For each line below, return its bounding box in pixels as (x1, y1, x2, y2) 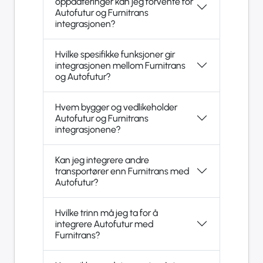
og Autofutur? (55, 70, 110, 82)
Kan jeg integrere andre (55, 154, 149, 166)
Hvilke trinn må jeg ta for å (55, 207, 158, 218)
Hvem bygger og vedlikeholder (55, 101, 177, 113)
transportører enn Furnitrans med (55, 165, 189, 177)
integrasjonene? (55, 123, 120, 135)
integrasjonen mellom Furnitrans (55, 59, 186, 71)
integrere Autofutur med (55, 218, 153, 230)
